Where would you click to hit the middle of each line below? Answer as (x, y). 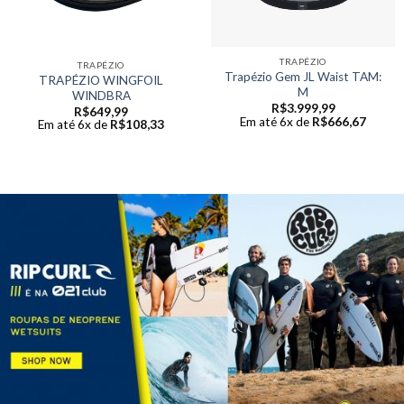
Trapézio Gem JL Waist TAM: (303, 77)
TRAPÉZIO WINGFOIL (101, 80)
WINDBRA (101, 95)
